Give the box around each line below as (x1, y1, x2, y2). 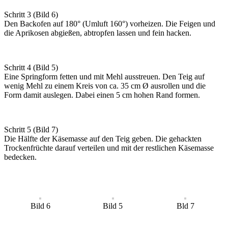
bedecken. (4, 153, 37, 162)
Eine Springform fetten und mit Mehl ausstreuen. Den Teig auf (4, 72, 205, 81)
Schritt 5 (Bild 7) (4, 125, 58, 134)
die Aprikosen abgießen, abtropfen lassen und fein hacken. (4, 28, 191, 38)
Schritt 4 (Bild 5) (4, 63, 58, 72)
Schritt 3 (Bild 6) (4, 10, 58, 19)
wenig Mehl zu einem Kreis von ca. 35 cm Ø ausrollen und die (4, 81, 206, 91)
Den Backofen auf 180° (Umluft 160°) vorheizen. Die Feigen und (4, 19, 215, 28)
